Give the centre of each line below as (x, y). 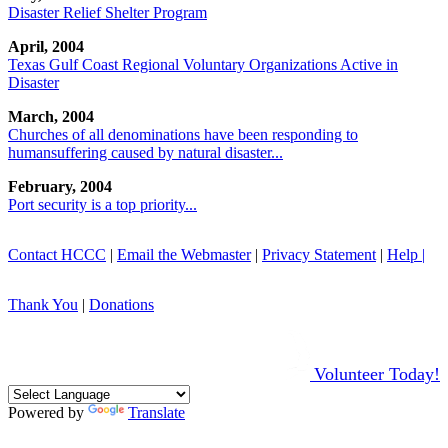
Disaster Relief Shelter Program (107, 12)
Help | (406, 254)
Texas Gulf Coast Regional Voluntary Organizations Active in (203, 64)
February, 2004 (60, 186)
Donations (121, 304)
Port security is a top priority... (102, 204)
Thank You (43, 304)
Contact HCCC (57, 254)
